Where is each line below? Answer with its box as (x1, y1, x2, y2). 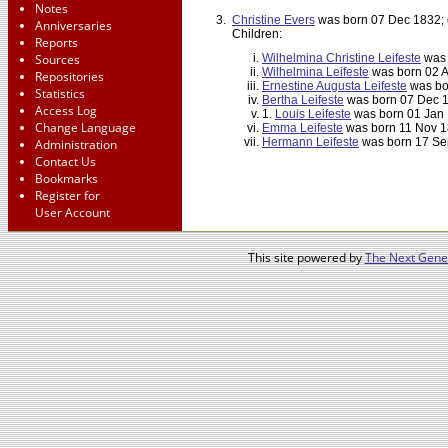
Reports (35, 34, 78, 51)
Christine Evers (232, 13, 315, 28)
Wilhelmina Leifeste (262, 65, 369, 80)
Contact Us (35, 153, 96, 170)
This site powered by (247, 249, 365, 266)
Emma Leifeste (262, 121, 343, 136)
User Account (35, 204, 110, 221)
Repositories (35, 68, 104, 85)
